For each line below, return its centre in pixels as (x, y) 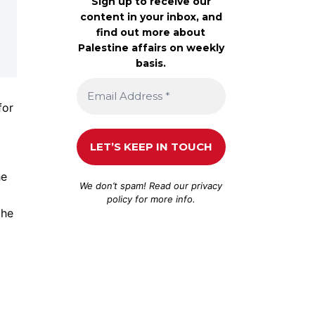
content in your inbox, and (151, 17)
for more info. (163, 199)
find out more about (151, 32)
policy (119, 199)
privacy (207, 185)
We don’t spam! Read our (136, 185)
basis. (151, 63)
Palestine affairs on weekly (151, 47)
